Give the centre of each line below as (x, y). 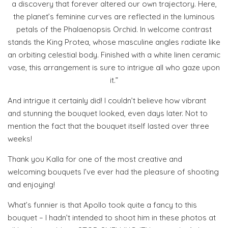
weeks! (20, 138)
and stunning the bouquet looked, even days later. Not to (108, 113)
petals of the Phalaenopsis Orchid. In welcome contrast (114, 29)
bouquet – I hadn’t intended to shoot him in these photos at (112, 217)
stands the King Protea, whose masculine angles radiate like (114, 42)
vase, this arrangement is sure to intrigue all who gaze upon (114, 67)
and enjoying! (31, 184)
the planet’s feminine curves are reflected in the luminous (114, 16)
